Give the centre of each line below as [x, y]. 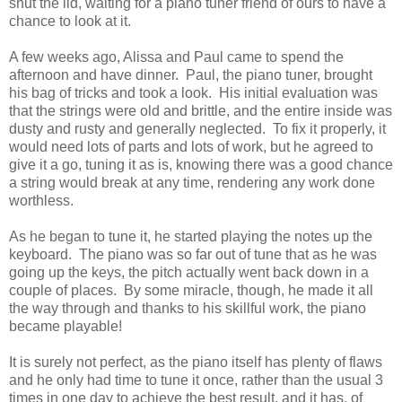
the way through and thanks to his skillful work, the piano [188, 309]
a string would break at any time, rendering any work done [192, 183]
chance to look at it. [70, 22]
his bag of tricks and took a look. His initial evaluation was [193, 93]
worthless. [43, 201]
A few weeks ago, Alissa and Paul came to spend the [176, 57]
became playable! [66, 327]
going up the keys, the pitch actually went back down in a [189, 273]
